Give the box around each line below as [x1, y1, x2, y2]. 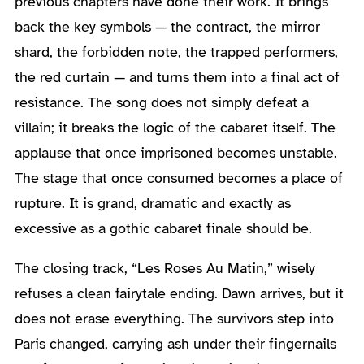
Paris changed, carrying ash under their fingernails [14, 334, 336, 353]
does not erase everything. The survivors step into [14, 309, 334, 327]
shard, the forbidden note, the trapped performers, [14, 42, 338, 61]
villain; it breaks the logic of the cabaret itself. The [14, 118, 336, 136]
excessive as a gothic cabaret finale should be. [14, 219, 312, 237]
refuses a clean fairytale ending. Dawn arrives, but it [14, 284, 344, 302]
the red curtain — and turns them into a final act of [14, 67, 340, 86]
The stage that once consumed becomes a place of [14, 168, 343, 187]
